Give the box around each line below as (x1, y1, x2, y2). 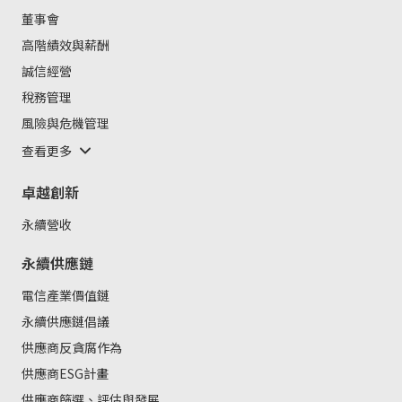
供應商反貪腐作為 (22, 337, 122, 356)
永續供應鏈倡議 (22, 311, 109, 330)
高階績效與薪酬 (22, 36, 109, 55)
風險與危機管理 (22, 114, 109, 133)
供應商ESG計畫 (22, 363, 109, 382)
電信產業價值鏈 (22, 285, 109, 304)
